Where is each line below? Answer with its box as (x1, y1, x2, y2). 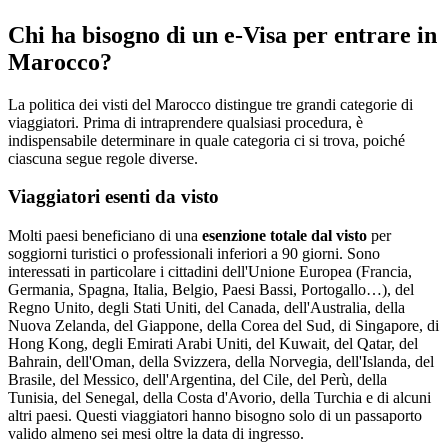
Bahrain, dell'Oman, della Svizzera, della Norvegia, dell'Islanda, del (8, 353, 434, 371)
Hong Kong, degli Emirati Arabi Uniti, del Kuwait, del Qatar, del (8, 335, 418, 353)
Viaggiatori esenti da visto (8, 186, 219, 208)
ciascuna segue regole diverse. (8, 149, 198, 167)
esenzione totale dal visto (202, 227, 367, 245)
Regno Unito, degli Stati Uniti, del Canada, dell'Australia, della (8, 299, 405, 317)
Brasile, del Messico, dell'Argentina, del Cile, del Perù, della (8, 371, 387, 389)
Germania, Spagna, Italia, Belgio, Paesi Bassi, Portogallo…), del (8, 281, 414, 299)
